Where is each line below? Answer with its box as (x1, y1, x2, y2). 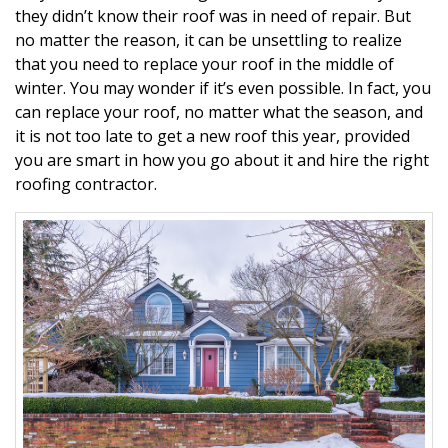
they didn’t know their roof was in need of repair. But (15, 5, 411, 28)
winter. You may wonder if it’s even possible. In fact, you (15, 77, 431, 100)
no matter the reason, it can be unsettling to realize (15, 29, 402, 52)
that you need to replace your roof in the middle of (15, 53, 394, 76)
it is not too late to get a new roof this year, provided (15, 125, 410, 148)
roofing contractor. (15, 173, 157, 196)
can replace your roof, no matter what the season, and (15, 101, 423, 124)
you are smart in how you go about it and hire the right (15, 149, 429, 172)
